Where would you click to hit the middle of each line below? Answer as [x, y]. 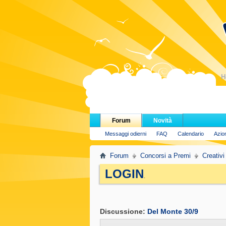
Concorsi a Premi [165, 156]
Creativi [213, 156]
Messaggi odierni [126, 134]
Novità [162, 121]
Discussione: [124, 211]
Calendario [191, 134]
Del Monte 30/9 [173, 211]
